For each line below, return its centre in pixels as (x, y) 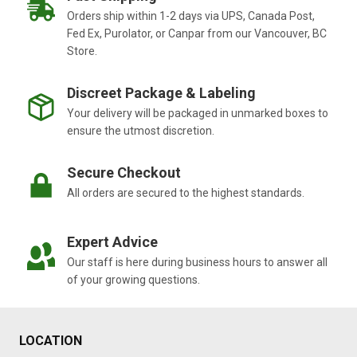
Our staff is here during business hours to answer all (197, 263)
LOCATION (51, 341)
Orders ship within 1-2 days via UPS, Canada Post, (191, 16)
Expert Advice (112, 242)
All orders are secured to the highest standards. (186, 193)
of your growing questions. (133, 280)
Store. (82, 51)
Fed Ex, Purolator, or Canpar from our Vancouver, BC (197, 34)
